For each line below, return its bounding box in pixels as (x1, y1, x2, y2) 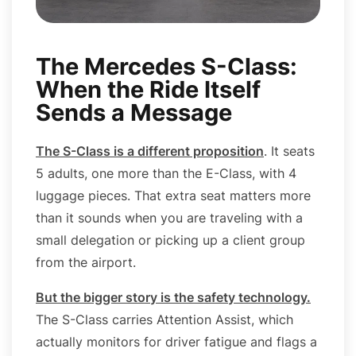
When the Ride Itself (36, 75, 261, 103)
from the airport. (36, 253, 136, 270)
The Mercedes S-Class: (36, 52, 297, 80)
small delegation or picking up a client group (36, 231, 305, 248)
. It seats (264, 142, 315, 159)
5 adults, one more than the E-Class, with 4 (36, 164, 296, 181)
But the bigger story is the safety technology (36, 288, 307, 305)
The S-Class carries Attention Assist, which (36, 311, 293, 327)
